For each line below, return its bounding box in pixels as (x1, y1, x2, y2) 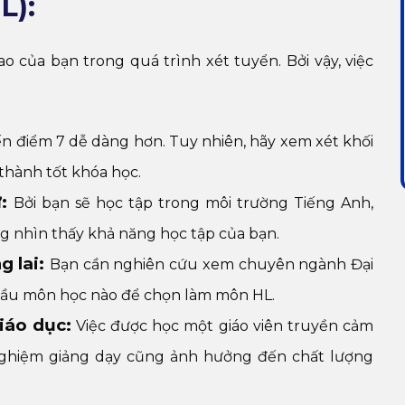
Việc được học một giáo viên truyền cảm (71, 316, 374, 334)
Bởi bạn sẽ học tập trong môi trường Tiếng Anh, (13, 193, 374, 212)
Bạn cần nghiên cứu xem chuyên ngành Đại (50, 255, 374, 273)
